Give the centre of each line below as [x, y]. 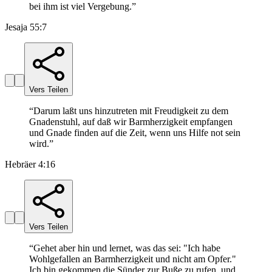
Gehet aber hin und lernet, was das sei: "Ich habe [127, 248]
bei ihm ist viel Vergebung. [80, 7]
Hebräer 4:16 [30, 165]
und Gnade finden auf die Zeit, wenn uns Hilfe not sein [135, 133]
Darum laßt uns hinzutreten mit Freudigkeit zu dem [131, 111]
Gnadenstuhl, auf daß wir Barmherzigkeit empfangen [131, 122]
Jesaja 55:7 [26, 27]
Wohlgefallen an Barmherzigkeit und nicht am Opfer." [133, 259]
